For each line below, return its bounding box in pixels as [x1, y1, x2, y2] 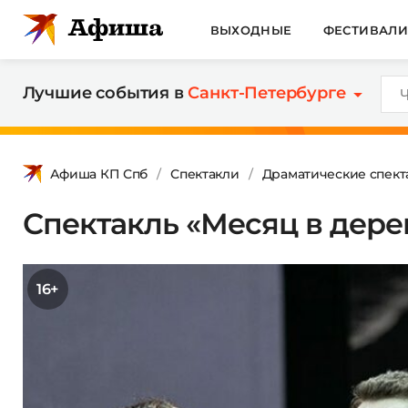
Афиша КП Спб [49, 165, 148, 182]
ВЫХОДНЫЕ [209, 22, 292, 37]
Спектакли [170, 165, 240, 182]
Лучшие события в [22, 83, 189, 103]
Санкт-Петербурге [188, 83, 346, 103]
